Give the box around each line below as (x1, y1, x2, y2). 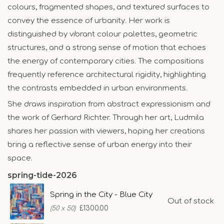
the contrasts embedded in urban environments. (7, 83, 187, 92)
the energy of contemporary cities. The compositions (7, 56, 204, 65)
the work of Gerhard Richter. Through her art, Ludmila (7, 113, 204, 122)
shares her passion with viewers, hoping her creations (7, 126, 205, 135)
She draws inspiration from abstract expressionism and (7, 99, 210, 108)
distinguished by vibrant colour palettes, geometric (7, 29, 197, 38)
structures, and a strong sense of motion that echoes (7, 43, 206, 52)
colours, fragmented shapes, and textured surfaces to (7, 2, 209, 11)
